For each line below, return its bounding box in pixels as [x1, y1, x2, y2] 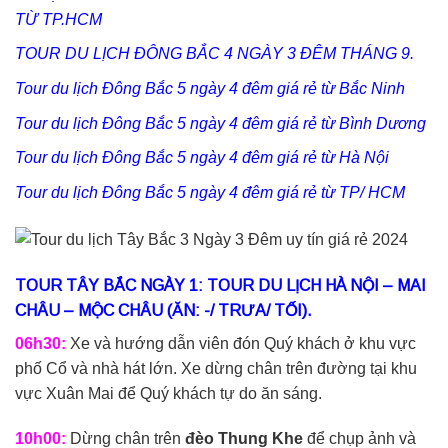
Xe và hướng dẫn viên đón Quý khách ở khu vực [70, 334, 416, 352]
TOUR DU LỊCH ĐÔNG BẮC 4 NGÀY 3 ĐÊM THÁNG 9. [15, 45, 414, 63]
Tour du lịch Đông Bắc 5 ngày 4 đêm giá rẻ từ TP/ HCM [15, 183, 405, 201]
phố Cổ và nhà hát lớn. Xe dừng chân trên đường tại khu [15, 359, 417, 377]
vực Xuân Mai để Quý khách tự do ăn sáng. [15, 384, 322, 402]
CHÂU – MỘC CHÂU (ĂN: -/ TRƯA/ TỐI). [15, 301, 312, 319]
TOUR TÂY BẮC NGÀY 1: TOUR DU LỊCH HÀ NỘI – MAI [15, 276, 426, 294]
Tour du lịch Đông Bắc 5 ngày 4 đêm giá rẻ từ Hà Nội [15, 149, 389, 167]
